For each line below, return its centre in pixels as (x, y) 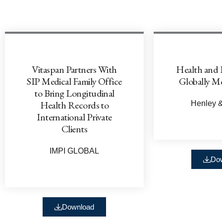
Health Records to (74, 105)
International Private (74, 117)
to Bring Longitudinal (74, 93)
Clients (74, 129)
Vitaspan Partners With (74, 69)
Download (78, 207)
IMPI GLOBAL (74, 151)
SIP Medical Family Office (74, 81)
